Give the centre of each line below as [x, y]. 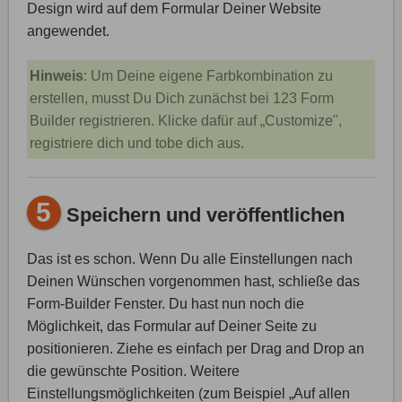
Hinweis [56, 75]
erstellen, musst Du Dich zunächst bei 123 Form [181, 98]
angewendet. [68, 31]
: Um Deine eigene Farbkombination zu [208, 75]
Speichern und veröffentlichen [202, 214]
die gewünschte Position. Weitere [133, 371]
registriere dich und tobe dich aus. [136, 143]
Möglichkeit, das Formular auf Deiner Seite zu [172, 326]
